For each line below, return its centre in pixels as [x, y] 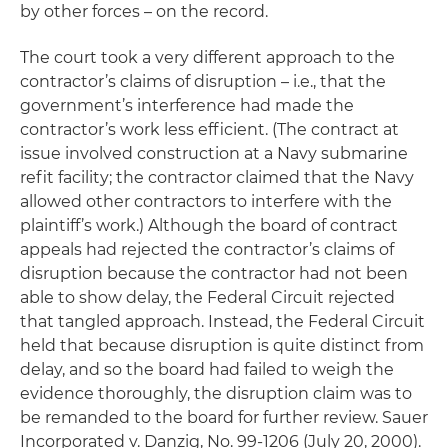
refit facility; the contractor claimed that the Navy [217, 177]
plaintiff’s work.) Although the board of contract [209, 225]
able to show [73, 297]
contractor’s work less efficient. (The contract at [209, 129]
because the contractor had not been [255, 273]
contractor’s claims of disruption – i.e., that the [203, 81]
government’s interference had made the [187, 105]
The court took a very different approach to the [207, 57]
